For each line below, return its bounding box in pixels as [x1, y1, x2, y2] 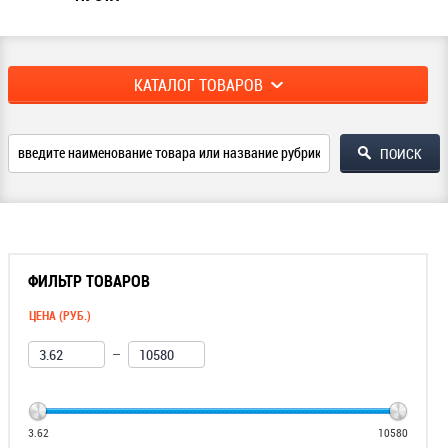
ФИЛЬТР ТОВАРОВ [28, 270, 150, 292]
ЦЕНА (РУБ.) [28, 307, 91, 323]
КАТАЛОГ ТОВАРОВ [133, 74, 263, 96]
